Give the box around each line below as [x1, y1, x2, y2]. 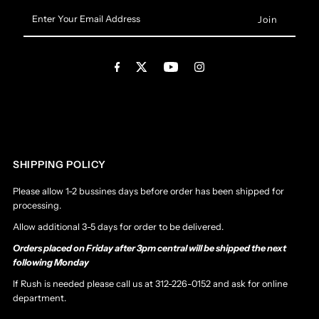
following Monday [13, 256, 90, 268]
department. [13, 292, 67, 303]
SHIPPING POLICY [13, 157, 106, 171]
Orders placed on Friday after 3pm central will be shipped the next [13, 242, 287, 253]
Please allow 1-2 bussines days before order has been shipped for [13, 185, 285, 197]
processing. [13, 199, 62, 211]
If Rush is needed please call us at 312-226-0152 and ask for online [13, 278, 288, 289]
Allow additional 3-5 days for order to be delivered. [13, 221, 224, 232]
